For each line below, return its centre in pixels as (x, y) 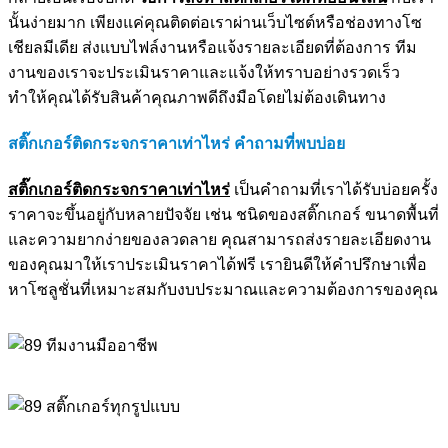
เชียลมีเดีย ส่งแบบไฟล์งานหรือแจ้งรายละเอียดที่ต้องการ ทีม (212, 47)
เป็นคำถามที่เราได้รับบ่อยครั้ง (334, 190)
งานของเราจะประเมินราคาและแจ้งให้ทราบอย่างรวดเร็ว (204, 72)
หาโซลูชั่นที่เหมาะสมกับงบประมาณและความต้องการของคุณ (223, 290)
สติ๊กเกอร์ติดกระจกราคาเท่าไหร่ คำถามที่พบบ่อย (176, 143)
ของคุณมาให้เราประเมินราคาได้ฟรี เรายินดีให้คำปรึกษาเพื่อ (217, 265)
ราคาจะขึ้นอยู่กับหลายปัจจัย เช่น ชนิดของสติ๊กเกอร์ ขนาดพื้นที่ (223, 215)
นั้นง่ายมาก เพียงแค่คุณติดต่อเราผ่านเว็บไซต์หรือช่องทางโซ (215, 22)
